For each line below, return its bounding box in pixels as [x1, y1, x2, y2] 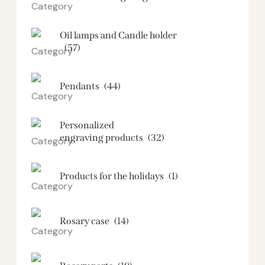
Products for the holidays [60, 170, 164, 182]
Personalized [60, 119, 114, 131]
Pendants [60, 80, 99, 92]
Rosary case [60, 215, 109, 227]
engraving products [60, 131, 143, 143]
